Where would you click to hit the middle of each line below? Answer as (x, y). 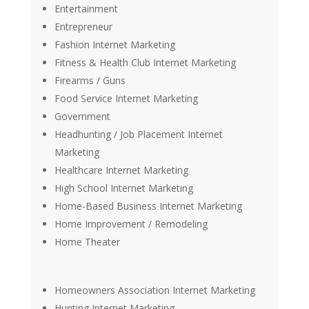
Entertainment (86, 9)
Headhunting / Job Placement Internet (138, 134)
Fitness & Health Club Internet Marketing (145, 63)
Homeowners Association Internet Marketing (154, 290)
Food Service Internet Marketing (126, 99)
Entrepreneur (83, 27)
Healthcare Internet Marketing (121, 170)
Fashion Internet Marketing (114, 45)
